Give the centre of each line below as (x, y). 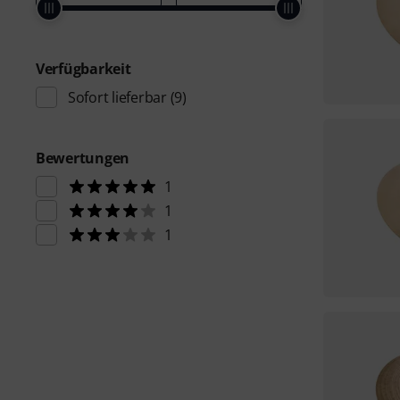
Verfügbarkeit (83, 69)
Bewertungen (83, 158)
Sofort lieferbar (117, 97)
